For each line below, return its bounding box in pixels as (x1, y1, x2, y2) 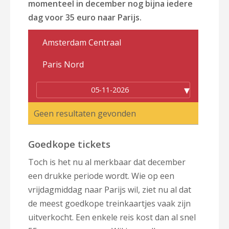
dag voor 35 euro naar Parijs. (28, 12, 142, 23)
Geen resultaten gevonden (33, 107, 136, 119)
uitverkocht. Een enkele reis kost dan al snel (28, 212, 196, 223)
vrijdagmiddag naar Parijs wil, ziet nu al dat (28, 184, 191, 196)
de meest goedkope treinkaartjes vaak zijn (28, 198, 191, 210)
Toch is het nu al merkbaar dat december (28, 156, 186, 168)
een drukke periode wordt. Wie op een (28, 170, 174, 182)
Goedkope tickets (28, 138, 110, 151)
